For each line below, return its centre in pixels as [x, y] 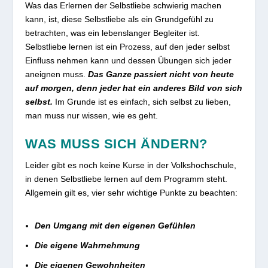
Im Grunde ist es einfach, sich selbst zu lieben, [143, 101]
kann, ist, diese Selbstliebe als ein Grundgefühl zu [120, 19]
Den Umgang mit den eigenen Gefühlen [115, 226]
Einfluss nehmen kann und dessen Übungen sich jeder [129, 60]
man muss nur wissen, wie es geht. [92, 115]
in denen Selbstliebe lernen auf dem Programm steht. [127, 179]
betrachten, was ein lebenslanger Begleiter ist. [113, 33]
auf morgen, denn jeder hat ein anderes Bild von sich [134, 88]
